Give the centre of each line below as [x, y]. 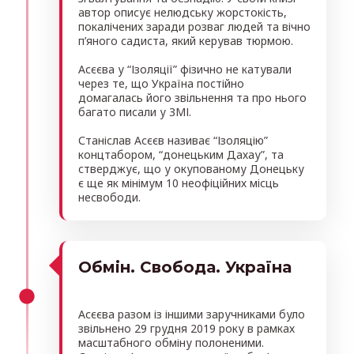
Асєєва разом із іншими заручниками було [192, 314]
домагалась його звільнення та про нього [192, 97]
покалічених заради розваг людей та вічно [194, 26]
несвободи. [109, 197]
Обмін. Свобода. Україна [185, 267]
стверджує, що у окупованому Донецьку [191, 168]
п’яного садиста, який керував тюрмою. [186, 40]
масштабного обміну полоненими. [171, 342]
